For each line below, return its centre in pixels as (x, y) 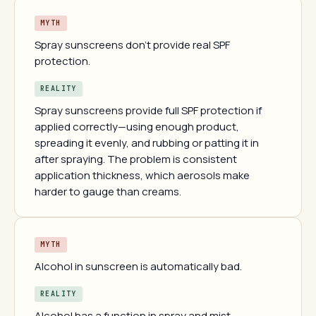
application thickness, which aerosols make (142, 175)
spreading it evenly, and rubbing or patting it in (147, 143)
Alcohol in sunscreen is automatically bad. (138, 266)
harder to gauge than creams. (108, 192)
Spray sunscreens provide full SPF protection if (148, 110)
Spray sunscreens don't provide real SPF (132, 45)
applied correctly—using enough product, (137, 127)
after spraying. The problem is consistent (136, 159)
